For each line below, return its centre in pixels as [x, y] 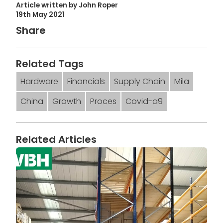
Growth [67, 101]
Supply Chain [140, 81]
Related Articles [56, 139]
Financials [86, 81]
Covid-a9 [144, 101]
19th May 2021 [40, 15]
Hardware [39, 81]
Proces [103, 101]
